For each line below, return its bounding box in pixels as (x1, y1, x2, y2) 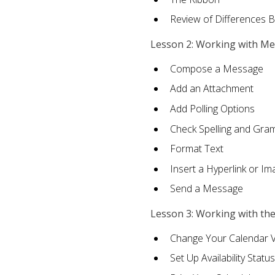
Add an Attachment (169, 82, 254, 96)
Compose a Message (169, 61, 263, 76)
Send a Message (169, 182, 243, 196)
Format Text (169, 142, 223, 156)
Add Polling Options (169, 102, 255, 116)
